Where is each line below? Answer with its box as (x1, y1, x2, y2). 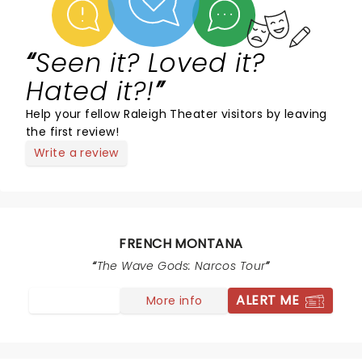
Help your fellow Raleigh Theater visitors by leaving (26, 106, 327, 122)
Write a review (34, 145, 119, 161)
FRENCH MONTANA (119, 234, 243, 253)
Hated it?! (26, 73, 154, 109)
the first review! (26, 124, 120, 140)
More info (145, 292, 203, 309)
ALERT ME (236, 291, 299, 309)
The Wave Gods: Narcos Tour (96, 258, 266, 274)
